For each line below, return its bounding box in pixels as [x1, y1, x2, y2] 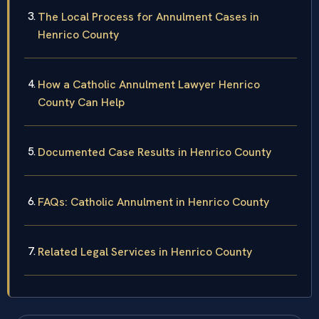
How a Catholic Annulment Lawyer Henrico [38, 103, 260, 119]
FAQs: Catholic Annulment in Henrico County [38, 221, 269, 236]
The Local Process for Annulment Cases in [38, 36, 259, 51]
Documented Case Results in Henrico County [38, 171, 271, 187]
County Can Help [38, 121, 125, 137]
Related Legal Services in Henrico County [38, 271, 252, 286]
